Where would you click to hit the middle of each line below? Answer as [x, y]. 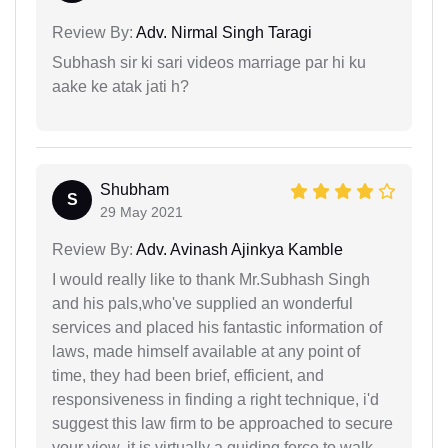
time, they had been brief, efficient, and [188, 376]
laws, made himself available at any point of [206, 352]
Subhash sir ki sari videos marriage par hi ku [209, 63]
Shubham [134, 190]
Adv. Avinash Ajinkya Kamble [238, 250]
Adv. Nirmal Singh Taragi [222, 33]
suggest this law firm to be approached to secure [222, 424]
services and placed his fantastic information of [217, 328]
